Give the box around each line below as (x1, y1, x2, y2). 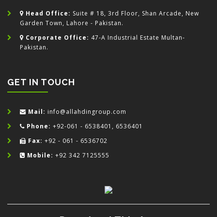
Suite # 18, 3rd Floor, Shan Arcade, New (71, 9, 199, 17)
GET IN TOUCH (7, 77, 75, 87)
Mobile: (27, 151, 53, 159)
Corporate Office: (26, 33, 89, 42)
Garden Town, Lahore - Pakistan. (20, 19, 124, 27)
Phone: (27, 122, 51, 130)
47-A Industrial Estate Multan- (89, 33, 185, 42)
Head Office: (26, 9, 71, 17)
